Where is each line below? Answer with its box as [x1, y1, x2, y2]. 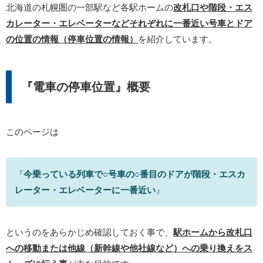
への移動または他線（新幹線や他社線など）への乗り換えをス [6, 242, 252, 253]
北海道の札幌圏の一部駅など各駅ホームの [6, 2, 173, 12]
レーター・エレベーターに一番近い [15, 184, 156, 195]
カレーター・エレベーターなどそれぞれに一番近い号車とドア [6, 18, 252, 28]
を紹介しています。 [138, 33, 217, 44]
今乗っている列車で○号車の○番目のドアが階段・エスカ [23, 168, 245, 179]
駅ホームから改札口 [173, 227, 252, 237]
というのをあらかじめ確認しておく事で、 [6, 227, 173, 237]
